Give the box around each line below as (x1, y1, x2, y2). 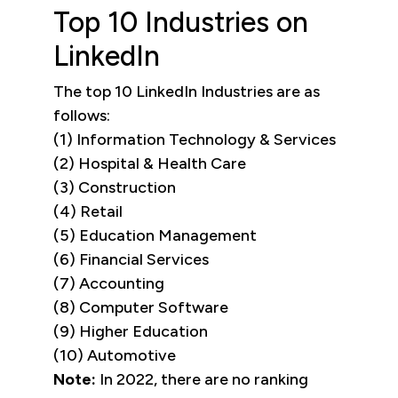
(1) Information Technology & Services (53, 130, 336, 150)
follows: (53, 106, 110, 126)
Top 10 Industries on (53, 5, 308, 40)
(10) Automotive (53, 346, 176, 366)
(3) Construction (53, 178, 176, 198)
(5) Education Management (53, 226, 257, 246)
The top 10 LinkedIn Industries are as (53, 82, 320, 102)
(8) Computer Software (53, 298, 228, 318)
